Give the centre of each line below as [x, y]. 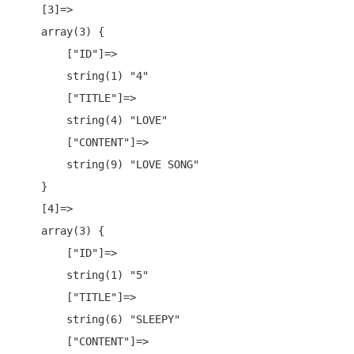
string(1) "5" [41, 275]
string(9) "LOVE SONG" [41, 165]
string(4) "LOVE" [41, 121]
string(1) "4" [41, 76]
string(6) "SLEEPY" [41, 320]
